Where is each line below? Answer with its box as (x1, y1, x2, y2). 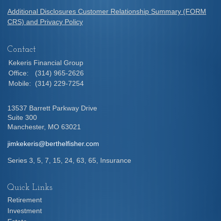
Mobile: (8, 79, 33, 87)
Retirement (7, 196, 42, 204)
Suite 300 (7, 113, 37, 121)
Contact (7, 45, 36, 54)
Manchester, (7, 123, 46, 131)
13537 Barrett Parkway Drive (7, 104, 97, 112)
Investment (7, 207, 42, 215)
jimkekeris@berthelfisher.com (7, 140, 99, 147)
